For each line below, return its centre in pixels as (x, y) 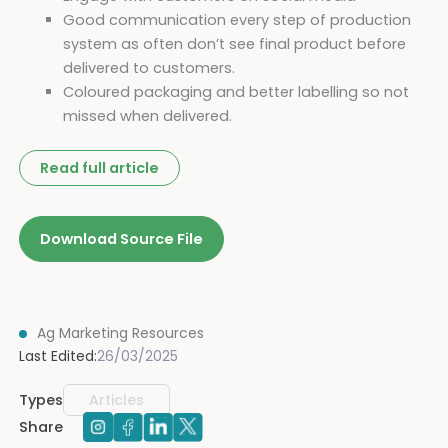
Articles (116, 399)
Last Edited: (57, 355)
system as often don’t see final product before (234, 43)
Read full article (99, 167)
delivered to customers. (148, 67)
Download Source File (121, 238)
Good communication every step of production (236, 19)
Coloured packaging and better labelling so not (235, 91)
